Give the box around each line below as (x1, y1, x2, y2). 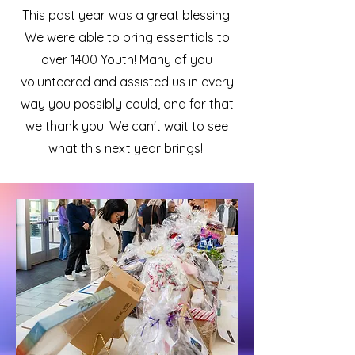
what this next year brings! (48, 140, 206, 156)
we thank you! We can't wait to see (25, 118, 228, 134)
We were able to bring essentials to (24, 29, 230, 45)
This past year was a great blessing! (21, 7, 232, 23)
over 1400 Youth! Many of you (41, 52, 212, 67)
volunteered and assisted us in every (20, 74, 234, 90)
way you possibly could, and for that (20, 96, 234, 112)
